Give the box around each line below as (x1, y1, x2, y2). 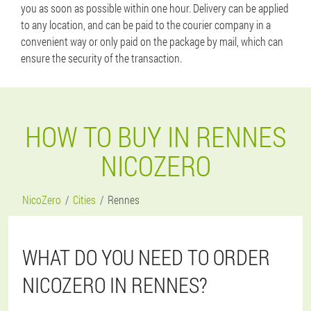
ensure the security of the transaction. (21, 51, 182, 65)
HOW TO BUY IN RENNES (25, 118, 286, 155)
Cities (73, 192, 96, 207)
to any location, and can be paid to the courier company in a (21, 17, 271, 32)
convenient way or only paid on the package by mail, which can (21, 34, 283, 49)
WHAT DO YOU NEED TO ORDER (22, 244, 270, 271)
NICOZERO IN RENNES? (22, 271, 208, 299)
